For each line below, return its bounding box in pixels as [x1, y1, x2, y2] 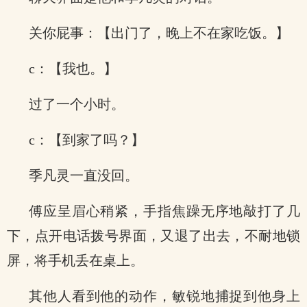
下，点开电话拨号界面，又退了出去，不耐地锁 [7, 228, 300, 243]
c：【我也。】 [29, 61, 117, 76]
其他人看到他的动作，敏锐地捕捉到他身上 [29, 288, 300, 304]
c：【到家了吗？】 [29, 132, 145, 147]
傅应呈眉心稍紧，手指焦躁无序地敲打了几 [29, 204, 300, 219]
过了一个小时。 [29, 97, 125, 112]
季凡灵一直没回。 [29, 168, 138, 183]
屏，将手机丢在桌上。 [7, 253, 144, 268]
